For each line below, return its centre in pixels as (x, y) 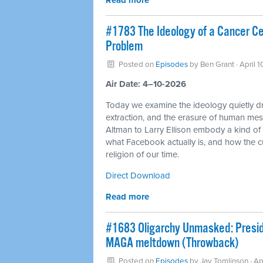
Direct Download (138, 176)
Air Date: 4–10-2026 (146, 84)
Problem (124, 47)
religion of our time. (142, 154)
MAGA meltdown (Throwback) (172, 243)
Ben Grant (217, 65)
